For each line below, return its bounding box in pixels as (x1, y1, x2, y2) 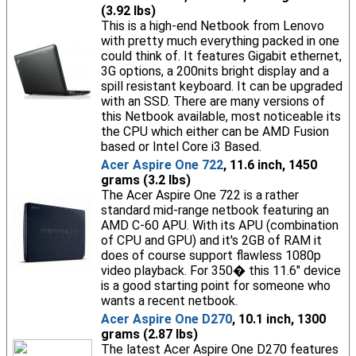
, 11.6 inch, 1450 (222, 157, 317, 172)
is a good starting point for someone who (100, 278, 331, 293)
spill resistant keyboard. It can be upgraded (100, 79, 342, 94)
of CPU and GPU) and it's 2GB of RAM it (100, 233, 322, 248)
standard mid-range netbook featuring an (100, 203, 329, 218)
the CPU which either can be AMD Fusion (100, 124, 329, 139)
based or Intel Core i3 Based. (100, 139, 261, 154)
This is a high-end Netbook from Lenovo (100, 18, 324, 33)
